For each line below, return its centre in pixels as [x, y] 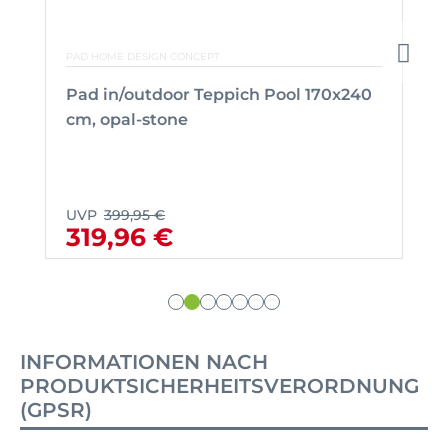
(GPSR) [56, 409]
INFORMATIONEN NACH [144, 361]
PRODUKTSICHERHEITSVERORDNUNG [219, 385]
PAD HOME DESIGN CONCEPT [143, 56]
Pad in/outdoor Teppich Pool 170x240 [219, 94]
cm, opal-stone [127, 119]
